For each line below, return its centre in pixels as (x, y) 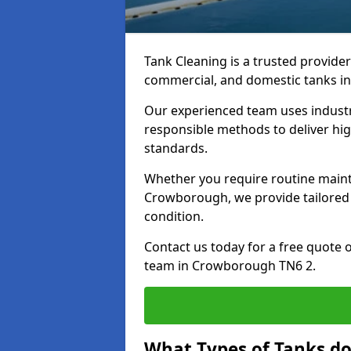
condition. (174, 216)
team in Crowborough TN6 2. (230, 266)
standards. (176, 148)
